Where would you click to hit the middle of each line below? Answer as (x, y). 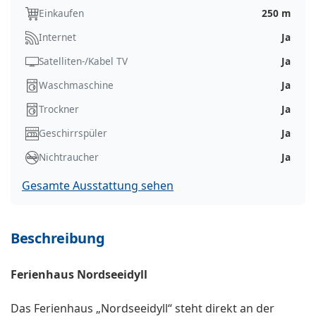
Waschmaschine (76, 85)
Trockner (59, 109)
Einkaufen (61, 13)
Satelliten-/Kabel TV (83, 61)
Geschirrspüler (73, 133)
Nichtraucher (69, 157)
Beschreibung (58, 238)
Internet (57, 37)
